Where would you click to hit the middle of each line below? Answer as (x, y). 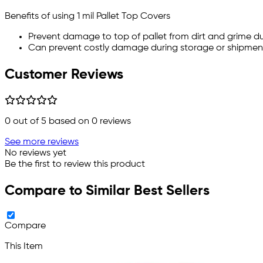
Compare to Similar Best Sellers (107, 190)
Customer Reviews (64, 74)
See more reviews (42, 142)
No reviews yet (36, 153)
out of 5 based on (51, 121)
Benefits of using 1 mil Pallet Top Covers (87, 16)
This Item (24, 246)
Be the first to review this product (75, 164)
